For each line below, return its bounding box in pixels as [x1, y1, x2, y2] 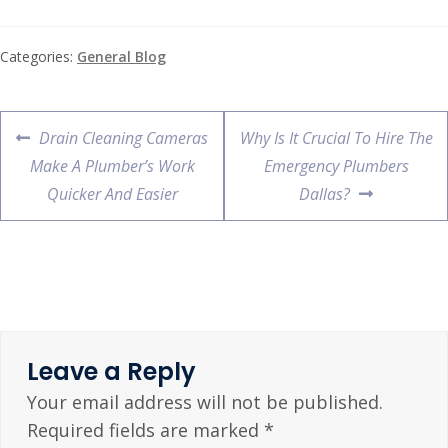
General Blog [77, 46, 166, 66]
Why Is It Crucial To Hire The [239, 126, 433, 149]
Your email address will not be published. [26, 389, 383, 414]
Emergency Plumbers [263, 154, 409, 177]
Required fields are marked [26, 417, 264, 442]
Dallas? [299, 182, 351, 205]
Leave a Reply [26, 354, 196, 388]
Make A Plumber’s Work [29, 154, 195, 177]
